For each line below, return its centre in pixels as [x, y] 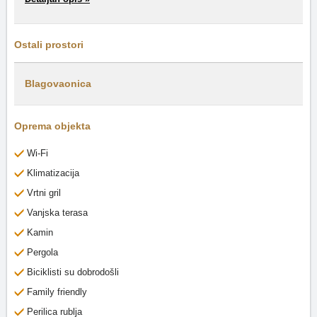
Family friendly [57, 292]
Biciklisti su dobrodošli [73, 272]
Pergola [42, 252]
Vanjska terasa [57, 213]
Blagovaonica [58, 83]
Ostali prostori [49, 45]
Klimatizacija [53, 173]
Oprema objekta [52, 126]
